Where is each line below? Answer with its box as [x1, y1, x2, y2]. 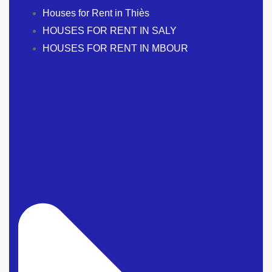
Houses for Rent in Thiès [42, 7, 149, 18]
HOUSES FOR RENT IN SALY [42, 25, 177, 36]
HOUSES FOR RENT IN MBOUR [42, 42, 188, 53]
